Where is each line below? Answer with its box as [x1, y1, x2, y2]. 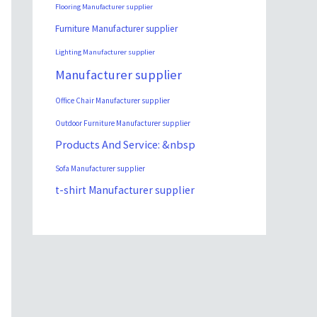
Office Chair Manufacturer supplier [55, 96, 170, 106]
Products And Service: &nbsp [55, 137, 195, 152]
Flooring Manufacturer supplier [55, 2, 153, 12]
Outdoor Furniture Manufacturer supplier [55, 118, 190, 129]
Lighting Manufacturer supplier [55, 47, 155, 57]
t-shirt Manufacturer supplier [55, 183, 195, 197]
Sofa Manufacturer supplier [55, 163, 145, 174]
